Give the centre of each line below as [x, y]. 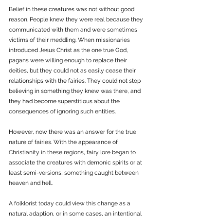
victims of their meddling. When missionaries [70, 40]
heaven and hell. [31, 183]
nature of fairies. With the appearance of [64, 142]
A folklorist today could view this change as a [70, 204]
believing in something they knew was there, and [75, 91]
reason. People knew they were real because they [77, 20]
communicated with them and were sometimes [74, 30]
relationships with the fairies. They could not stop [75, 81]
